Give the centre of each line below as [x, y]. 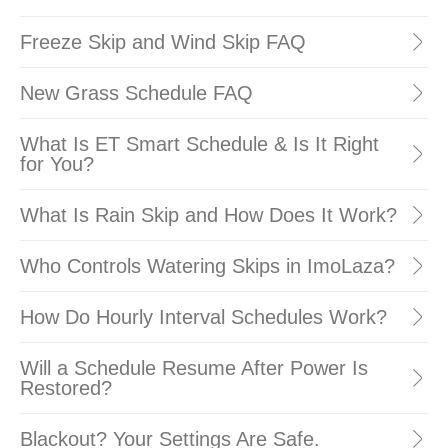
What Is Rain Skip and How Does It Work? [208, 215]
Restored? [66, 388]
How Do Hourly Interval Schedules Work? [203, 317]
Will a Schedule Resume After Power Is [194, 368]
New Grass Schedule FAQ [136, 93]
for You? [57, 164]
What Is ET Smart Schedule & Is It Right [199, 144]
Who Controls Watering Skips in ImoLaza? [207, 266]
